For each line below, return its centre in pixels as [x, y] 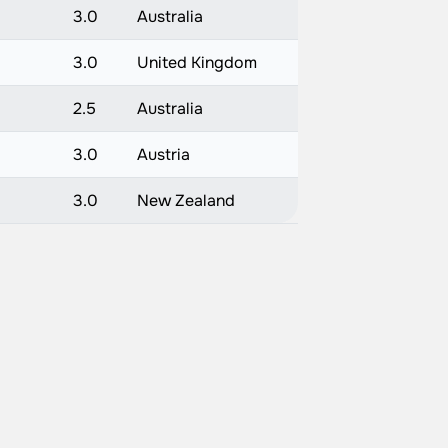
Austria [163, 154]
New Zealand [185, 200]
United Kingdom [196, 62]
